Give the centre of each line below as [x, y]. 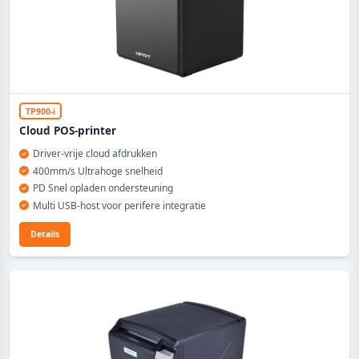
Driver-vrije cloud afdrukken [95, 153]
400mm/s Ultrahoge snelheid [97, 171]
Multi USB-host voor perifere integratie [119, 205]
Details [45, 234]
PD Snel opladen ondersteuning [103, 188]
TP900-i [40, 111]
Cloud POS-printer [68, 131]
